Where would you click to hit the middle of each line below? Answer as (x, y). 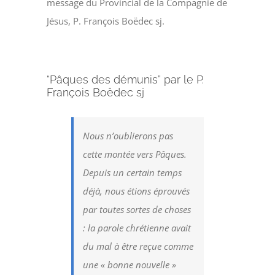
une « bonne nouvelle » (130, 264)
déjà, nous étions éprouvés (137, 191)
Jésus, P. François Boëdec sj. (106, 21)
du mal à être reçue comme (138, 246)
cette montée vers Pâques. (135, 154)
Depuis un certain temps (133, 172)
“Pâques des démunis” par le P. (126, 79)
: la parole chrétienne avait (137, 227)
